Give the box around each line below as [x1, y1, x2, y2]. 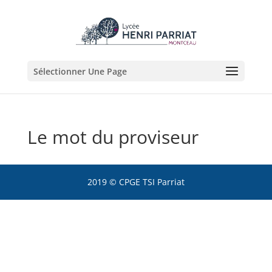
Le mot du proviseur [27, 124, 199, 149]
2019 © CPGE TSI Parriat [87, 176, 185, 188]
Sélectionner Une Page [33, 66, 127, 77]
